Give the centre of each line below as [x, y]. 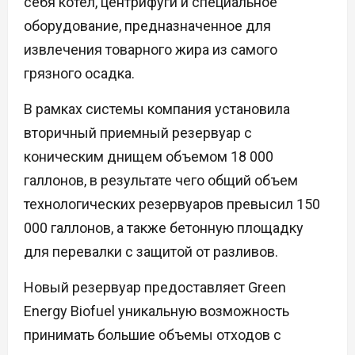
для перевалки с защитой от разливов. [151, 252]
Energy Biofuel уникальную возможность [157, 311]
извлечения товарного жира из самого [151, 50]
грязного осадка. [79, 74]
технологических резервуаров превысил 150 [172, 204]
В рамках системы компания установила [157, 109]
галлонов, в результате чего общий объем [161, 181]
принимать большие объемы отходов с [153, 335]
